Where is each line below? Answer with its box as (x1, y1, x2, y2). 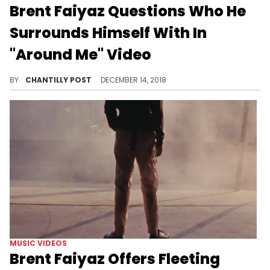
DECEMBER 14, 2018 (101, 74, 166, 85)
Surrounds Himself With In (10, 22, 207, 43)
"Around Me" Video (10, 44, 151, 64)
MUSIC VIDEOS (10, 238, 67, 249)
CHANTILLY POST (25, 74, 93, 85)
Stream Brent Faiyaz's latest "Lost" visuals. (10, 63, 206, 77)
